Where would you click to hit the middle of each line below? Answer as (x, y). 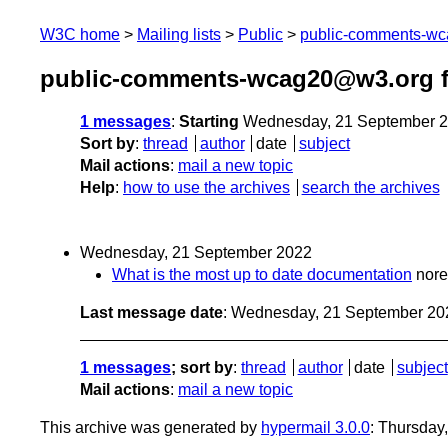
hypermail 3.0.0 (315, 428)
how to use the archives (206, 188)
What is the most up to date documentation (262, 275)
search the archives (370, 188)
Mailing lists (179, 34)
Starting (209, 122)
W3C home (80, 34)
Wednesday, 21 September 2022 (196, 253)
